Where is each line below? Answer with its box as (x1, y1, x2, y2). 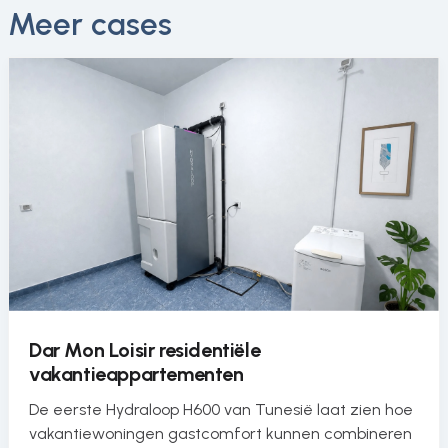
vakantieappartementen (29, 361, 244, 386)
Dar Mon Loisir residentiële (29, 337, 261, 362)
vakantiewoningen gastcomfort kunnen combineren (29, 423, 412, 443)
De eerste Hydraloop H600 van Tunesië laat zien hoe (29, 399, 413, 419)
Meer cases (8, 5, 172, 44)
